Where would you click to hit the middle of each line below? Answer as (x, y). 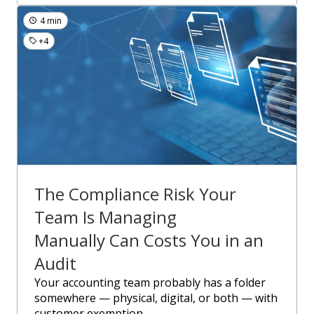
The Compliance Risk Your (135, 193)
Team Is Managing (105, 217)
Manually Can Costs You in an (149, 240)
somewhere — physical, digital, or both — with (156, 298)
